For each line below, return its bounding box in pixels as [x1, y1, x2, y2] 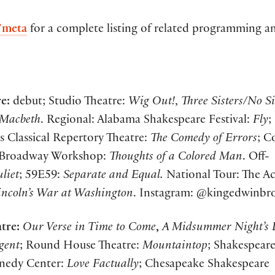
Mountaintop [142, 241, 207, 254]
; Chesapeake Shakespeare [139, 259, 269, 272]
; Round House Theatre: [20, 241, 142, 254]
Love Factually [67, 259, 139, 272]
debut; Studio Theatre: [10, 96, 128, 109]
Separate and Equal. [63, 170, 163, 183]
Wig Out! [128, 96, 175, 109]
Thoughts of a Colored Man [109, 152, 242, 165]
